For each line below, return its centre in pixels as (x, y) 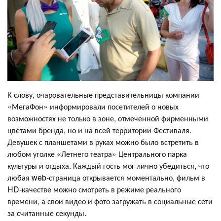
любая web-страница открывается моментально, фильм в (106, 177)
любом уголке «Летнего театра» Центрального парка (97, 153)
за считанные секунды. (47, 213)
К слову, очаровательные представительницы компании (103, 94)
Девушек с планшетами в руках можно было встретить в (103, 142)
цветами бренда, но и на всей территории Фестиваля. (99, 130)
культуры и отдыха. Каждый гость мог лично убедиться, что (108, 165)
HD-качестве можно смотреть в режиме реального (94, 189)
